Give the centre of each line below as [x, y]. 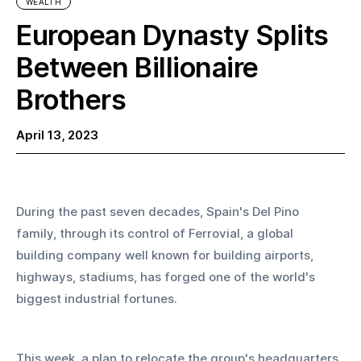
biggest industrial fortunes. [98, 298]
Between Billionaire [137, 67]
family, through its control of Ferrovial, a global [156, 233]
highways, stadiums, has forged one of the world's [167, 276]
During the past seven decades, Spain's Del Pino [159, 211]
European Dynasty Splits [172, 35]
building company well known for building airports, [166, 255]
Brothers [71, 99]
